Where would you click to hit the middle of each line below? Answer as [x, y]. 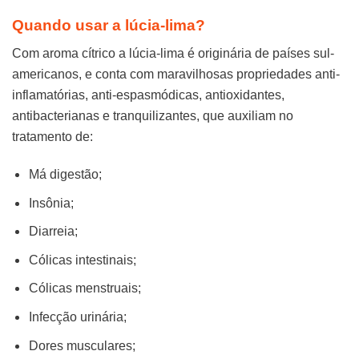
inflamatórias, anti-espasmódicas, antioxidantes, [148, 95]
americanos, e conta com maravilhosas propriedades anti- [176, 75]
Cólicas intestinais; [82, 260]
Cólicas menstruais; [85, 288]
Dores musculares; [82, 345]
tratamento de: [52, 137]
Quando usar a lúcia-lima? [109, 25]
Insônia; [51, 203]
